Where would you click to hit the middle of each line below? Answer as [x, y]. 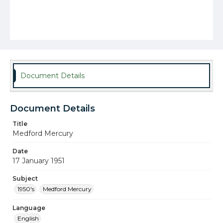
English [28, 218]
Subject [25, 178]
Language [29, 208]
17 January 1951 [39, 161]
